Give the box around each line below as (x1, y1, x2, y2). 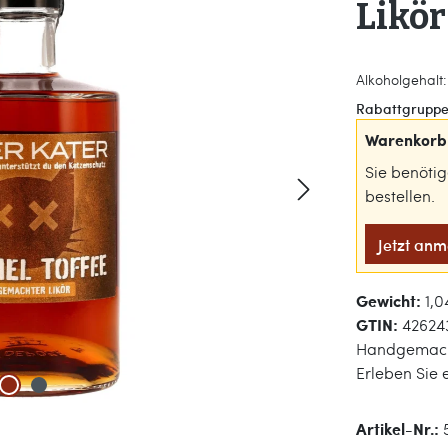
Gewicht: (356, 289, 425, 312)
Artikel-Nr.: (356, 417, 443, 440)
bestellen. (365, 185, 435, 206)
